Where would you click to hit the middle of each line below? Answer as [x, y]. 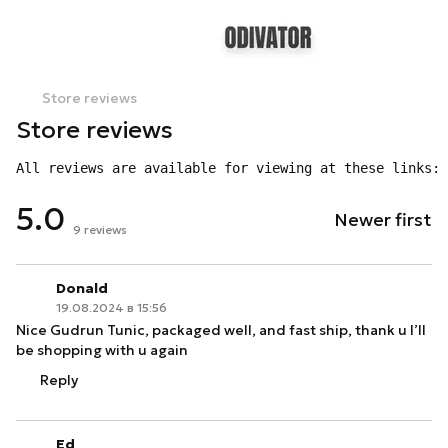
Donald [82, 288]
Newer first [383, 219]
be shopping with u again [102, 350]
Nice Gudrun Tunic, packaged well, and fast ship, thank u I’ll [221, 330]
